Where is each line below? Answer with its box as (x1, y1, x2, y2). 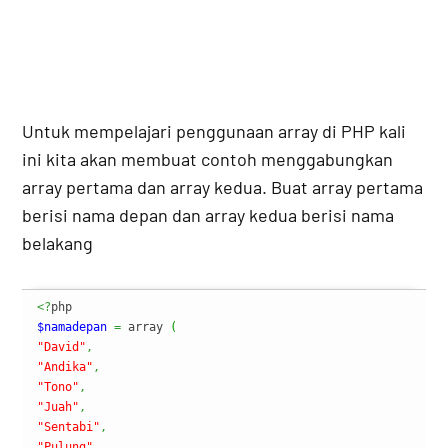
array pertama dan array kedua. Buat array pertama (22, 176, 424, 199)
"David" (37, 340, 87, 355)
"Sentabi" (37, 420, 101, 435)
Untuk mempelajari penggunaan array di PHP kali (22, 120, 407, 143)
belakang (22, 232, 94, 255)
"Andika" (37, 360, 94, 375)
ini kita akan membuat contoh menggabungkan (22, 148, 394, 171)
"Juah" (37, 400, 80, 415)
